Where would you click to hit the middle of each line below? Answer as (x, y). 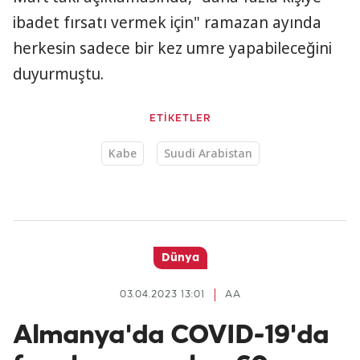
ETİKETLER (180, 119)
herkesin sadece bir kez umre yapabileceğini (172, 48)
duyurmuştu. (58, 74)
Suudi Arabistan (208, 153)
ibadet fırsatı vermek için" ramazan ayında (167, 22)
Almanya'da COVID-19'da (171, 336)
